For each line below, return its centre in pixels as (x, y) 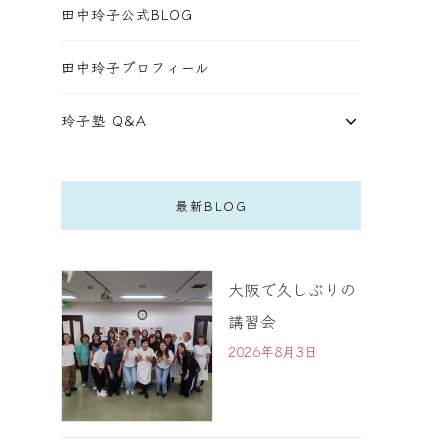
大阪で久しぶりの (292, 289)
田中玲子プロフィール (135, 67)
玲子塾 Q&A (104, 120)
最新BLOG (211, 205)
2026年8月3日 (273, 351)
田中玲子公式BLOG (127, 14)
